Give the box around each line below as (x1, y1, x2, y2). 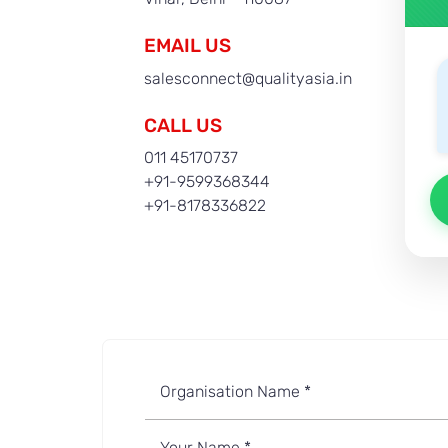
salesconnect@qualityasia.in (144, 68, 352, 88)
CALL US (144, 113, 222, 137)
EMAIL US (144, 34, 231, 58)
